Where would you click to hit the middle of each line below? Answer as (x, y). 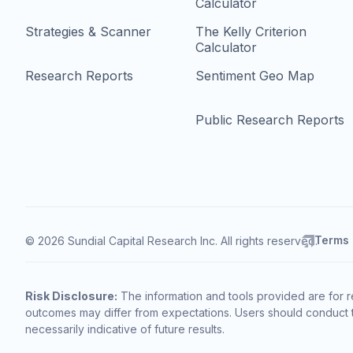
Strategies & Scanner (88, 32)
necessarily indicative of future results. (125, 329)
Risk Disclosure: (71, 296)
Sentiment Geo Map (255, 76)
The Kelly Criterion (251, 32)
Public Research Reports (270, 120)
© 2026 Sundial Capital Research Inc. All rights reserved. (171, 241)
